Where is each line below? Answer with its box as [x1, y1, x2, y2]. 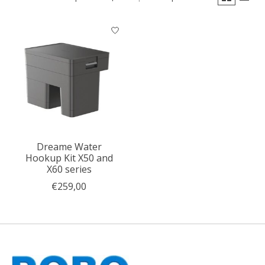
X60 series [46, 162, 92, 176]
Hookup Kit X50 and [25, 151, 113, 164]
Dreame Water [36, 140, 102, 153]
